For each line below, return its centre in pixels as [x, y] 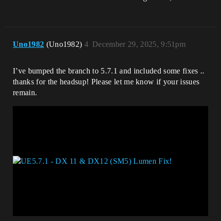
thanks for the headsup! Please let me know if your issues [106, 82]
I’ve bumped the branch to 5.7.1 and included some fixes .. [109, 71]
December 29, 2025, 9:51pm [139, 44]
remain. [25, 93]
